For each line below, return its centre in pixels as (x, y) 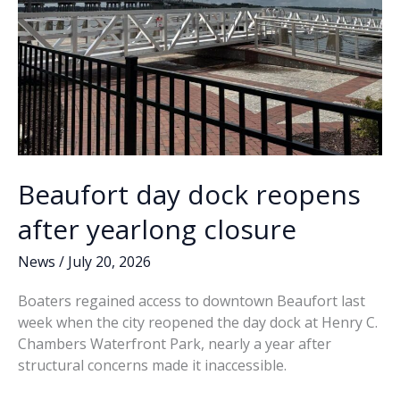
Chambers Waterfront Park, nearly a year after (175, 343)
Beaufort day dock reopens (189, 195)
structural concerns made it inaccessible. (152, 365)
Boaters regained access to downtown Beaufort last (192, 300)
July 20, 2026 (109, 262)
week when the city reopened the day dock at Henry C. (198, 322)
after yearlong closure (157, 229)
